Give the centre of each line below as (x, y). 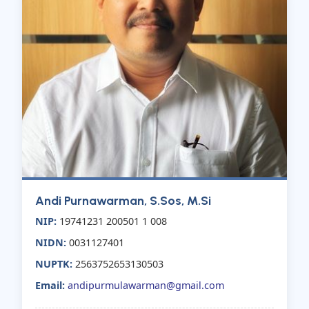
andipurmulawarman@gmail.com (146, 286)
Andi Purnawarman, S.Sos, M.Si (123, 201)
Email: (50, 286)
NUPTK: (54, 264)
